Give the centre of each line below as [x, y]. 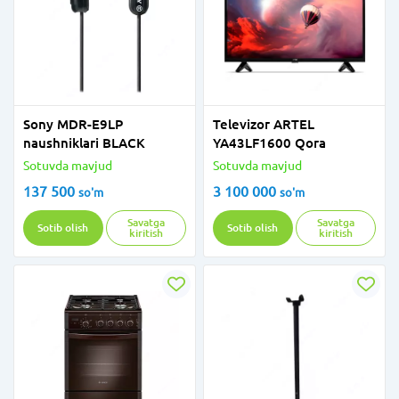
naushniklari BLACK [84, 143]
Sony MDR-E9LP [73, 124]
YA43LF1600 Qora [269, 143]
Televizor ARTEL [264, 124]
